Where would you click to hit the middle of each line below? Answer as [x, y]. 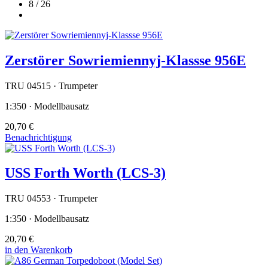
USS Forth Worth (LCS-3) [85, 173]
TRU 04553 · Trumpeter [51, 199]
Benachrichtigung [38, 137]
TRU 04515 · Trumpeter [51, 86]
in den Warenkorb [39, 250]
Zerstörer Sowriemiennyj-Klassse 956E [125, 60]
